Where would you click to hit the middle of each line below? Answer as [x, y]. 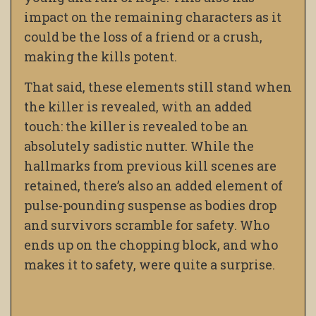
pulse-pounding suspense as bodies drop [150, 206]
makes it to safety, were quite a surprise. [150, 265]
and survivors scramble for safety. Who [147, 225]
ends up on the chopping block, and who [151, 245]
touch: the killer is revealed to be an [136, 127]
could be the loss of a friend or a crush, [143, 37]
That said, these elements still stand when [158, 87]
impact [46, 17]
